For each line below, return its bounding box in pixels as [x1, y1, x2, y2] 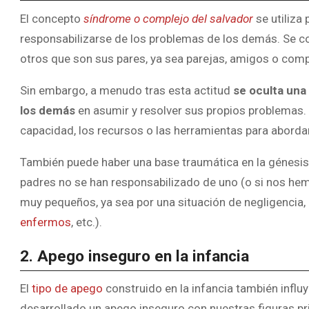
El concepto [20, 11, 83, 26]
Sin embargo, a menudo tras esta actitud [20, 83, 230, 97]
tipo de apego [32, 281, 103, 295]
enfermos [20, 215, 71, 229]
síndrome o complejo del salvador [83, 11, 253, 26]
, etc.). [71, 215, 102, 229]
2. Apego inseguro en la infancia [20, 246, 249, 266]
